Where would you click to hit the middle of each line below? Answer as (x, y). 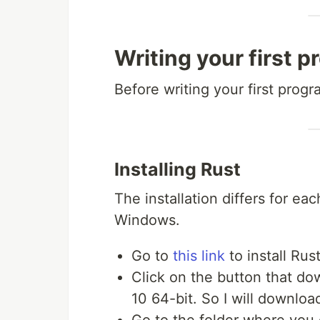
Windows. (147, 220)
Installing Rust (177, 169)
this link (199, 255)
